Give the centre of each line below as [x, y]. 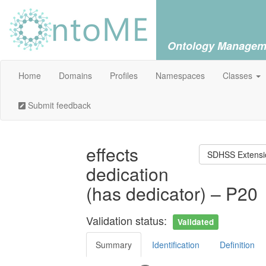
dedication [127, 174]
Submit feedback [58, 105]
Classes [239, 75]
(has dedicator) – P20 [172, 193]
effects [112, 154]
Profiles [124, 75]
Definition [237, 245]
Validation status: [128, 220]
